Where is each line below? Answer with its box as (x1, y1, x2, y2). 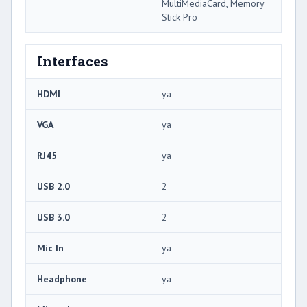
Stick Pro (162, 10, 197, 23)
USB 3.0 (37, 210, 70, 223)
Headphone (37, 272, 87, 285)
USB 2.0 (37, 180, 70, 193)
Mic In (37, 241, 64, 254)
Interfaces (37, 51, 108, 70)
